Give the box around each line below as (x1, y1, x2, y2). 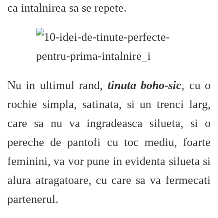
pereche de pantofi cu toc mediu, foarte (7, 136, 211, 148)
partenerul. (7, 193, 58, 205)
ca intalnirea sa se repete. (7, 1, 127, 14)
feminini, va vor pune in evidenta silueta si (7, 155, 211, 167)
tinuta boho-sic (107, 79, 182, 91)
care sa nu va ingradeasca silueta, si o (7, 117, 211, 129)
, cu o (182, 79, 211, 91)
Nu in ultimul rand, (7, 79, 108, 91)
